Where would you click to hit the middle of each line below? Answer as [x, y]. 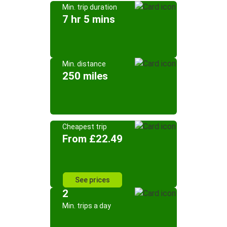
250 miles [85, 76]
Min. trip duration [90, 7]
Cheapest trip [85, 127]
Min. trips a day [87, 206]
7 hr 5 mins [89, 19]
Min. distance [84, 64]
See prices [92, 180]
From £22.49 [92, 139]
